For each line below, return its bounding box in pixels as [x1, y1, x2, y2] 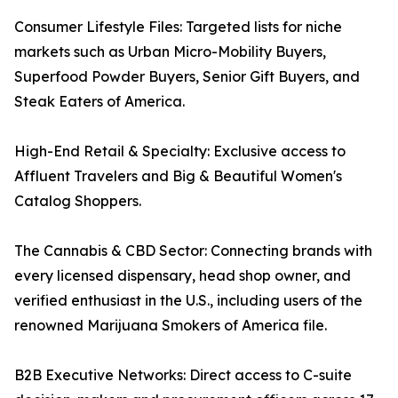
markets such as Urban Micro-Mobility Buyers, [14, 43, 326, 61]
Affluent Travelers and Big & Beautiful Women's [14, 167, 342, 186]
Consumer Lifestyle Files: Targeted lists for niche [14, 18, 342, 36]
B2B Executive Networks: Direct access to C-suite [14, 366, 352, 385]
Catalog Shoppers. [14, 192, 141, 211]
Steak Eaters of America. [14, 92, 185, 111]
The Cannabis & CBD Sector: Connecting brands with [14, 242, 372, 260]
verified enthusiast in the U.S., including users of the [14, 291, 362, 310]
